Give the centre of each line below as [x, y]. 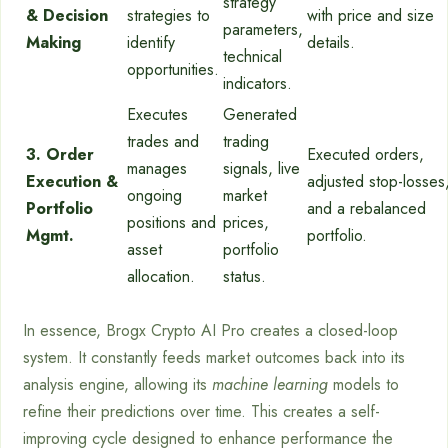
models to [363, 384]
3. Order [60, 154]
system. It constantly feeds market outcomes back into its [214, 357]
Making [53, 42]
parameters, [263, 29]
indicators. [257, 83]
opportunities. [173, 69]
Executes [157, 114]
